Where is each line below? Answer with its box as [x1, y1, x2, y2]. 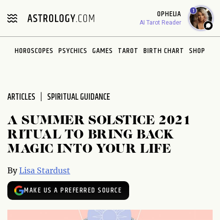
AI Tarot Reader [139, 19, 181, 26]
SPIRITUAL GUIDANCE [47, 90, 110, 104]
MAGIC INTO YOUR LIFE [7, 143, 171, 156]
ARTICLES [7, 90, 35, 104]
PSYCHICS [58, 45, 87, 57]
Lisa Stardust [19, 165, 70, 175]
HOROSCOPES [15, 45, 54, 57]
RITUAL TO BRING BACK [7, 129, 174, 141]
